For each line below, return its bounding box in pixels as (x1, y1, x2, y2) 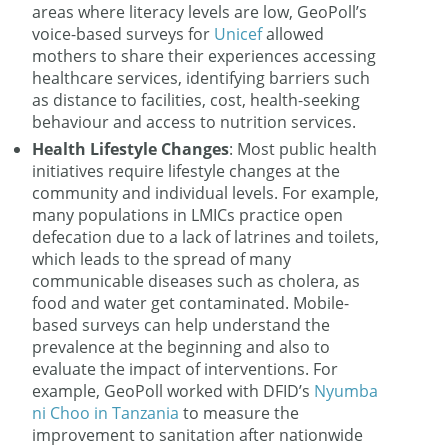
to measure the (179, 402, 300, 424)
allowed (262, 23, 325, 45)
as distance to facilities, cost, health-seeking (32, 89, 361, 111)
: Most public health (229, 138, 378, 160)
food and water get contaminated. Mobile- (32, 292, 350, 314)
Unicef (214, 23, 263, 45)
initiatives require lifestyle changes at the (32, 160, 341, 182)
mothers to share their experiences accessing (32, 45, 377, 67)
